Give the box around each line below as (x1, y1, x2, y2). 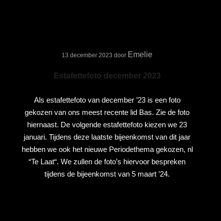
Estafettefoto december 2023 (53, 71, 161, 80)
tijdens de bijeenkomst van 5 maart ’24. (44, 170, 170, 179)
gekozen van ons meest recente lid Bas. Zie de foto (25, 108, 190, 117)
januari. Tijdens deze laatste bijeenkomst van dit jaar (24, 133, 191, 142)
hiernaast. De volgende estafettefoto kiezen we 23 (27, 120, 187, 129)
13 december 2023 (62, 52, 113, 58)
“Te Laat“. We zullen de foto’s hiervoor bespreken (29, 157, 186, 166)
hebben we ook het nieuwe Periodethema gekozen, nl (21, 145, 193, 154)
